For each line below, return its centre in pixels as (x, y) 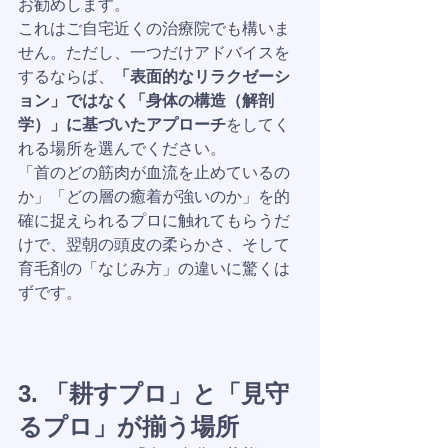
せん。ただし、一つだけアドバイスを (154, 52)
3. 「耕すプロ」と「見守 (153, 393)
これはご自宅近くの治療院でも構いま (154, 28)
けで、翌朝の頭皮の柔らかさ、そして (154, 244)
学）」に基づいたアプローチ (122, 124)
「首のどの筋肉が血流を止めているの (154, 172)
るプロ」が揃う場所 (128, 426)
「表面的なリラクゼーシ (202, 76)
